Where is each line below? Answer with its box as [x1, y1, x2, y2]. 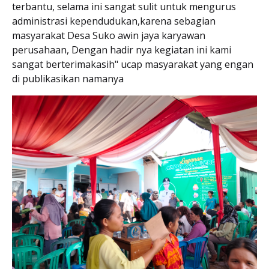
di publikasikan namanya [12, 71, 126, 85]
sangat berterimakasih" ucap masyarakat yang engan [12, 57, 253, 71]
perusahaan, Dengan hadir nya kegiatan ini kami [12, 43, 231, 56]
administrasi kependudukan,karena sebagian [12, 14, 216, 28]
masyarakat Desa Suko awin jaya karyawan [12, 28, 205, 42]
